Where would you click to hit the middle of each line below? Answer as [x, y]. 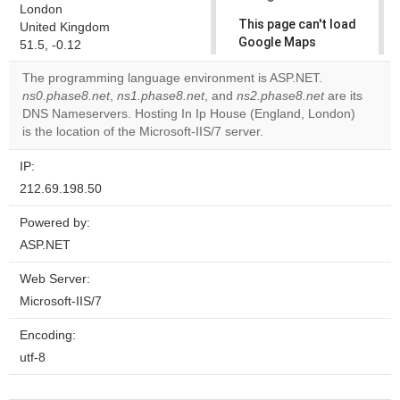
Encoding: [48, 335]
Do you [268, 98]
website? [274, 129]
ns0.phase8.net [66, 96]
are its [343, 96]
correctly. [267, 60]
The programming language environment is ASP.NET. [172, 78]
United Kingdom [65, 27]
